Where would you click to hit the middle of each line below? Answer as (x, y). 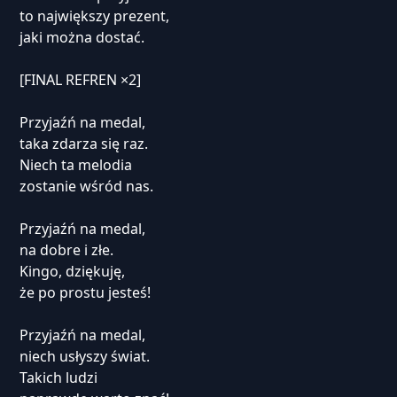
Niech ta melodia (75, 165)
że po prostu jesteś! (85, 292)
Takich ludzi (58, 378)
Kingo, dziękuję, (72, 271)
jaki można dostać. (82, 37)
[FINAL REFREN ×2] (80, 80)
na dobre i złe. (66, 250)
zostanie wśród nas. (86, 186)
